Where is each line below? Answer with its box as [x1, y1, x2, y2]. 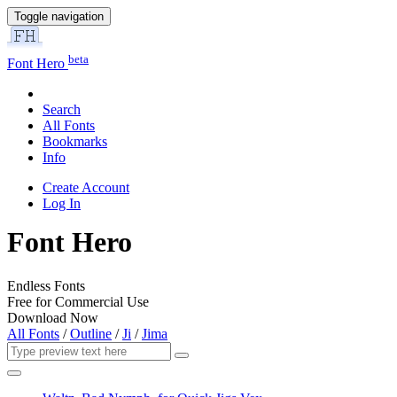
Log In [43, 196, 81, 212]
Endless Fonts [7, 277, 85, 293]
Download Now [7, 309, 98, 325]
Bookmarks [43, 134, 107, 150]
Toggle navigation [14, 10, 104, 23]
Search [43, 102, 81, 118]
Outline [70, 325, 112, 341]
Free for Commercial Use [7, 293, 149, 309]
